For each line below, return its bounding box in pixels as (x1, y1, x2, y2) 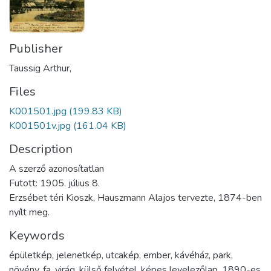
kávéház (175, 249, 209, 262)
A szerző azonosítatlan (9, 162, 104, 175)
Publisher (9, 41, 63, 57)
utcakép (106, 249, 139, 262)
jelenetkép (56, 249, 102, 262)
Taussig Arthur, (9, 62, 71, 75)
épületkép (9, 249, 52, 262)
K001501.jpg (9, 105, 67, 118)
